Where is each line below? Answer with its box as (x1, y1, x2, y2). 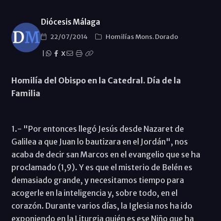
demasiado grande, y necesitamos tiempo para (11, 175, 184, 185)
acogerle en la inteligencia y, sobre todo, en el (11, 187, 178, 198)
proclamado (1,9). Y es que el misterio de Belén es (11, 162, 192, 172)
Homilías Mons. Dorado (105, 32, 178, 41)
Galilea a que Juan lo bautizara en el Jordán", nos (11, 136, 188, 147)
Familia (11, 88, 40, 98)
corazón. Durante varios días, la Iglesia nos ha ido (11, 200, 192, 211)
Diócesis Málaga (40, 17, 100, 27)
